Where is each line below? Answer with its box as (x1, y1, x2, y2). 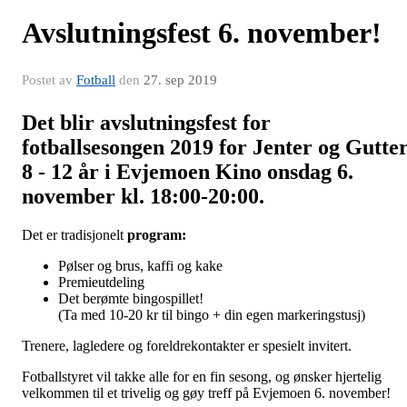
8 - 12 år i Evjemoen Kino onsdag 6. (22, 160, 353, 184)
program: (127, 226, 186, 243)
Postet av (22, 73, 76, 88)
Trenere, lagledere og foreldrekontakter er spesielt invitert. (22, 337, 355, 353)
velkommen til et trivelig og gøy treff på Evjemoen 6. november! (22, 384, 391, 401)
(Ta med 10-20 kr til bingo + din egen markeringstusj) (58, 306, 365, 323)
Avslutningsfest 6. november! (22, 16, 382, 50)
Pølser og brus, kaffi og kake (58, 257, 223, 273)
